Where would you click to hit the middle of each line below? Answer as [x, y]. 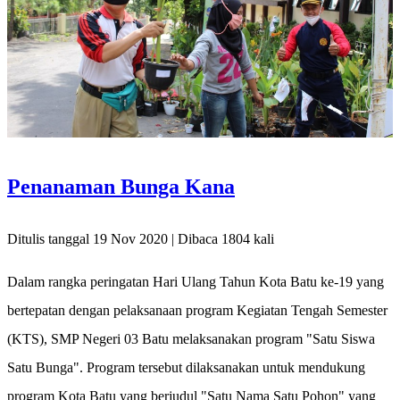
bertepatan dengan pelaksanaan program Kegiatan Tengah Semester [197, 311]
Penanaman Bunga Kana [121, 186]
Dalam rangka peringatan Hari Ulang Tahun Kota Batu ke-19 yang [196, 282]
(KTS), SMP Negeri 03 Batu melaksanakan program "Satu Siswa [191, 339]
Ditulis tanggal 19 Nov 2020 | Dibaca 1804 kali [141, 239]
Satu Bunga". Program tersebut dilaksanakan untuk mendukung [186, 368]
